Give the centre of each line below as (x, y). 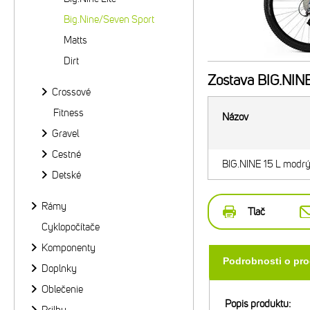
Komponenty (69, 248)
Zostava (231, 81)
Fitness (69, 113)
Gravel (65, 134)
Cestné (66, 154)
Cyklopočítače (71, 227)
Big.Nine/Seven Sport (109, 19)
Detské (66, 175)
